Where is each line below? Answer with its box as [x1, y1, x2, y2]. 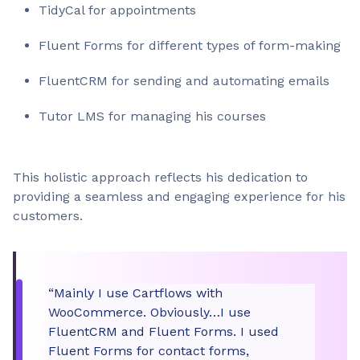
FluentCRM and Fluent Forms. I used [48, 324, 279, 339]
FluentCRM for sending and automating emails [39, 73, 329, 88]
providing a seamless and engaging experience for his [13, 189, 346, 204]
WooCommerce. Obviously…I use [48, 305, 251, 320]
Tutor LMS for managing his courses [39, 108, 266, 124]
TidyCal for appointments [39, 2, 196, 18]
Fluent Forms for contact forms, [48, 343, 249, 358]
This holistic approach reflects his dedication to [13, 170, 308, 185]
